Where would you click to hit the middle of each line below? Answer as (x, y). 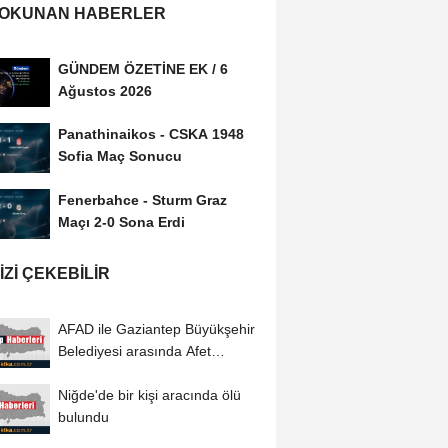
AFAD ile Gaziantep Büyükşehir (156, 329)
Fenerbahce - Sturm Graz (142, 200)
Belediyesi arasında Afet (134, 351)
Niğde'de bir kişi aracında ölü (149, 395)
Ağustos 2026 (104, 90)
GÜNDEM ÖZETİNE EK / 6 (142, 68)
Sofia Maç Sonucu (119, 156)
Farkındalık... (99, 373)
